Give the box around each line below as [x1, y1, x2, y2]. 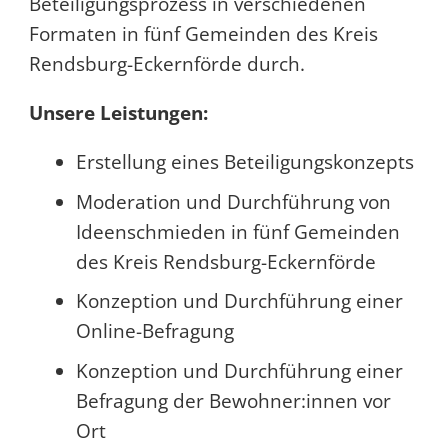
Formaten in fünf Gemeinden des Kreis [28, 21, 378, 48]
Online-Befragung [76, 318, 234, 345]
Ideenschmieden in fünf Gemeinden [76, 218, 400, 245]
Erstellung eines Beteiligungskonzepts [76, 149, 414, 176]
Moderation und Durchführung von [76, 188, 391, 215]
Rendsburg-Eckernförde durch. [28, 51, 305, 78]
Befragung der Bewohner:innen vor [76, 387, 391, 414]
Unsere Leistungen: [28, 100, 208, 127]
